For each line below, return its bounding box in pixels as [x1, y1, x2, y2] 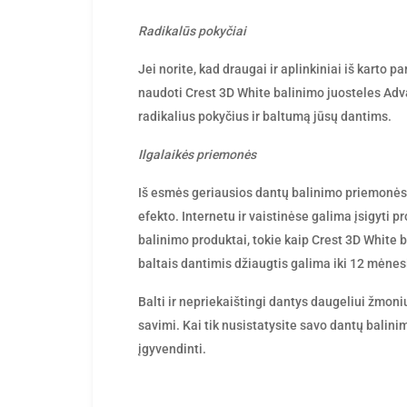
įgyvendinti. [138, 342, 206, 356]
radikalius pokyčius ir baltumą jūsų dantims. [138, 109, 392, 124]
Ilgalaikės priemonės [138, 147, 256, 162]
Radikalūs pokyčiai [138, 24, 246, 38]
